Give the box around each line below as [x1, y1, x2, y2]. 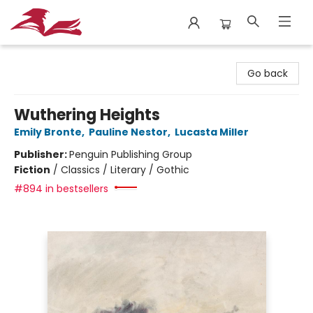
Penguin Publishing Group [69, 147, 192, 161]
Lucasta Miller [175, 125, 249, 139]
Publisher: [14, 147, 69, 161]
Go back [247, 66, 288, 80]
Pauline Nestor [89, 125, 168, 139]
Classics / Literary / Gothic [61, 163, 189, 177]
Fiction [14, 163, 50, 177]
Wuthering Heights [14, 104, 160, 126]
